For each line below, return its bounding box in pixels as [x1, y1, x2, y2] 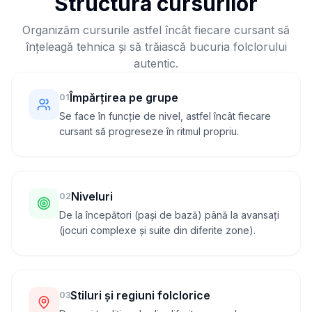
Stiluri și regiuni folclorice [70, 288, 210, 302]
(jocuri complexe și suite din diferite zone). [59, 224, 256, 236]
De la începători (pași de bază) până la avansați [59, 209, 279, 221]
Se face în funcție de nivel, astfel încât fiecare [59, 110, 271, 122]
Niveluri [71, 189, 113, 203]
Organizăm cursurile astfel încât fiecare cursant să [22, 23, 290, 37]
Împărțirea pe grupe [70, 91, 178, 104]
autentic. [134, 56, 178, 70]
